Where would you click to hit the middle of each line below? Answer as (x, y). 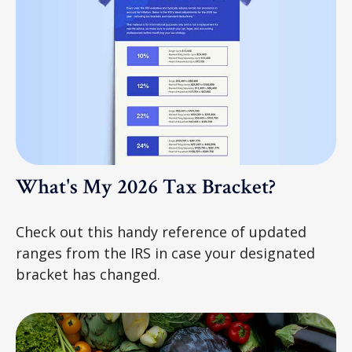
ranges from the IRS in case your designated (165, 253)
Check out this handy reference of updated (161, 231)
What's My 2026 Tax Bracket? (146, 186)
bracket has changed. (88, 274)
